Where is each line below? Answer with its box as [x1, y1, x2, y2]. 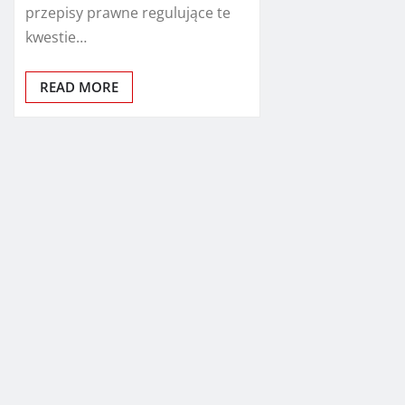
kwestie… [25, 26, 87, 47]
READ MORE [40, 77, 118, 96]
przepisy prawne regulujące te [25, 2, 231, 23]
